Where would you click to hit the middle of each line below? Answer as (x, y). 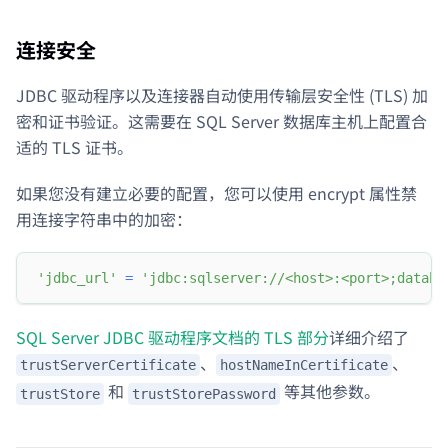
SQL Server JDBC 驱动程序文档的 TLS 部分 (172, 336)
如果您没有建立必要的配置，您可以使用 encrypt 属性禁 (216, 193)
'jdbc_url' (77, 278)
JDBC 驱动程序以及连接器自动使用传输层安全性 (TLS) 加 (222, 95)
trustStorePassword (204, 393)
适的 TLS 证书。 (74, 147)
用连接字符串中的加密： (104, 219)
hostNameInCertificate (304, 365)
